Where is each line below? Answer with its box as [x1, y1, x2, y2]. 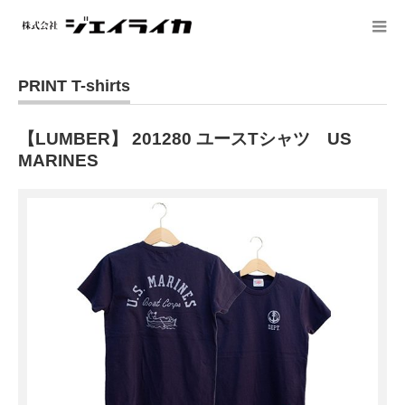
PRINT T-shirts [18, 77, 130, 95]
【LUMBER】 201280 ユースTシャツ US [18, 129, 352, 148]
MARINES [18, 151, 99, 170]
